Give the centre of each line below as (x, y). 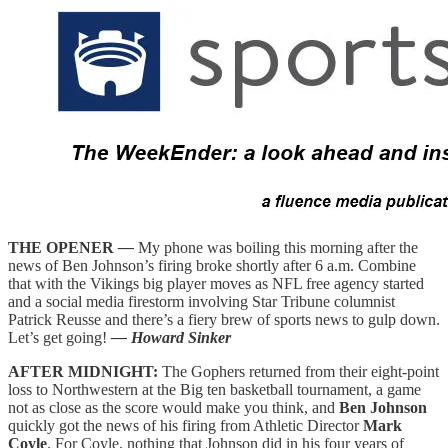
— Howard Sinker (171, 337)
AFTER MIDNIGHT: (85, 371)
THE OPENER (61, 247)
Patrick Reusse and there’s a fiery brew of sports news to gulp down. (224, 319)
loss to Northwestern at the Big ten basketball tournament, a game (214, 389)
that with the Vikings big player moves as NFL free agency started (216, 283)
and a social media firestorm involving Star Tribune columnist (201, 301)
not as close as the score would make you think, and (173, 407)
